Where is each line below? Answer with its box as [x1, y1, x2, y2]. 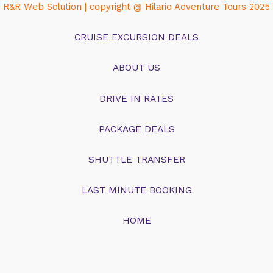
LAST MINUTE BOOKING [81, 184, 192, 196]
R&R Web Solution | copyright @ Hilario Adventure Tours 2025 [3, 1, 270, 13]
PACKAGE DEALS [98, 123, 175, 135]
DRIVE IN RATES [99, 93, 174, 104]
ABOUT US [113, 62, 160, 74]
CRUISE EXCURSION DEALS [74, 32, 199, 43]
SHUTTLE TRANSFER [88, 154, 185, 165]
